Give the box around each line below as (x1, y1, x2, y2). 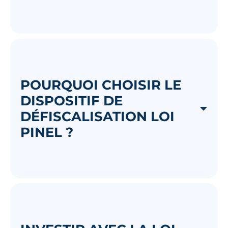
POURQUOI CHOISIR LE (20, 76, 181, 93)
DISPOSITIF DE (20, 92, 123, 108)
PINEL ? (20, 124, 73, 140)
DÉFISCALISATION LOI (20, 108, 175, 124)
